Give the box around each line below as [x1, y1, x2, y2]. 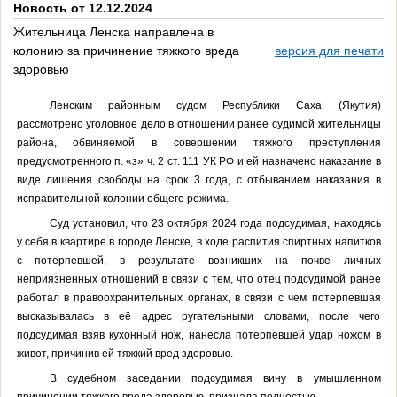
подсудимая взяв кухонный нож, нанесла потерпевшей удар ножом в [16, 328, 381, 341]
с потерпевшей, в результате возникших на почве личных [16, 253, 381, 267]
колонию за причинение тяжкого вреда [13, 43, 239, 58]
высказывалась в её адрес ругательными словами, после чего [16, 309, 381, 323]
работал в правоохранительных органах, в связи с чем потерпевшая [16, 291, 381, 304]
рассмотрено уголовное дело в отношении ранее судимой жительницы [16, 117, 381, 130]
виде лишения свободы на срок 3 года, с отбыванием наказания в [16, 173, 381, 186]
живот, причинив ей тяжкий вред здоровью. [16, 346, 233, 360]
